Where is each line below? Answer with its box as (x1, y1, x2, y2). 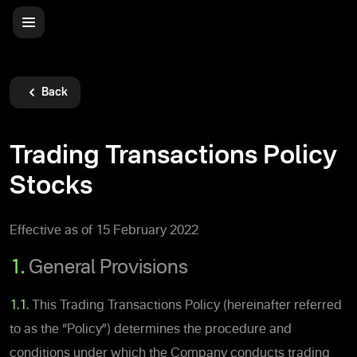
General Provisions (25, 258, 188, 278)
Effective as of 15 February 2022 (10, 224, 198, 237)
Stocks (10, 174, 92, 200)
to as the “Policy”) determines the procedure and (10, 323, 292, 336)
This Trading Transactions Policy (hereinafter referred (32, 299, 342, 312)
